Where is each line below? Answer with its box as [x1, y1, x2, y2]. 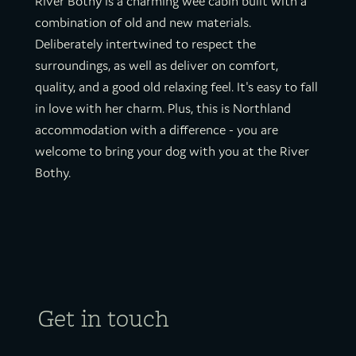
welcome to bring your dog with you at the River [35, 143, 309, 160]
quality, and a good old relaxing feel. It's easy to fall [35, 79, 318, 95]
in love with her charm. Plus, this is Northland [35, 100, 291, 117]
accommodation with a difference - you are [35, 122, 278, 138]
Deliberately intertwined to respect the [35, 36, 256, 52]
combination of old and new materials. [35, 14, 251, 31]
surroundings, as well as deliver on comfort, [35, 57, 278, 74]
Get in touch [38, 300, 169, 334]
